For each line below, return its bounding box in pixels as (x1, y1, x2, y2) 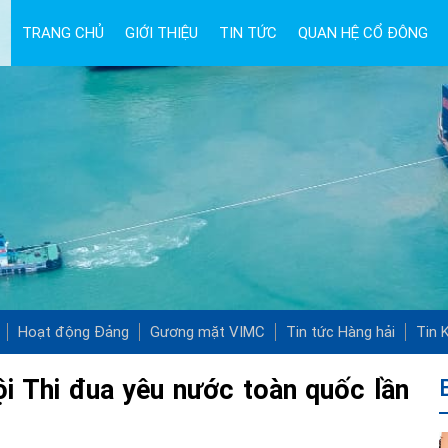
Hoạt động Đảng (18, 323, 129, 341)
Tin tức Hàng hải (286, 323, 395, 341)
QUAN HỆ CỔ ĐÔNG (297, 24, 428, 42)
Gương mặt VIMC (150, 323, 265, 341)
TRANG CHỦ (21, 24, 104, 42)
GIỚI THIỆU (124, 24, 198, 42)
